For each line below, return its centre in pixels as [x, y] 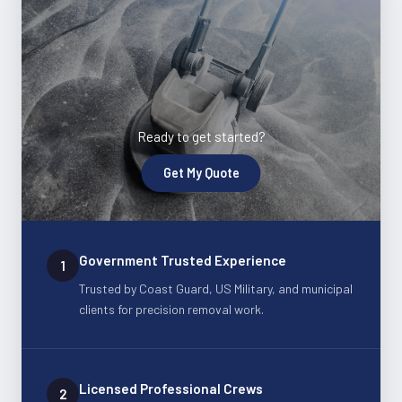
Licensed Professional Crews [171, 388]
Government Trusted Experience [183, 260]
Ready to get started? [201, 136]
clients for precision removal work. [171, 309]
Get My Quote [201, 173]
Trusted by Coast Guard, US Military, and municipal [216, 288]
